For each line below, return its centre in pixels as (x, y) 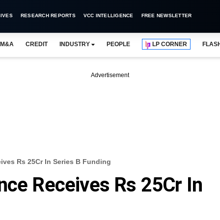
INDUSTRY (74, 44)
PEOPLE (118, 44)
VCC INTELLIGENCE (108, 15)
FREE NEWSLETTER (166, 15)
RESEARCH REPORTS (48, 15)
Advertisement (110, 75)
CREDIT (36, 44)
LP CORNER (170, 44)
